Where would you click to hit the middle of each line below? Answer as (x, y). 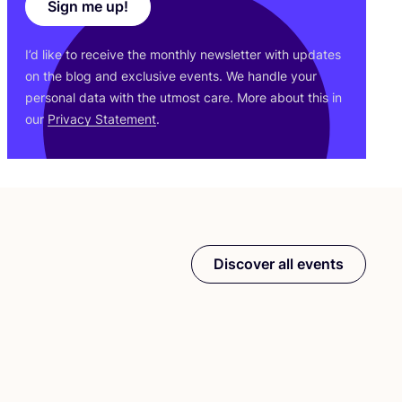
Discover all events (279, 263)
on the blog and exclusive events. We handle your (171, 75)
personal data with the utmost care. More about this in (184, 97)
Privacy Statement (102, 118)
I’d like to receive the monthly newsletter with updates (183, 54)
